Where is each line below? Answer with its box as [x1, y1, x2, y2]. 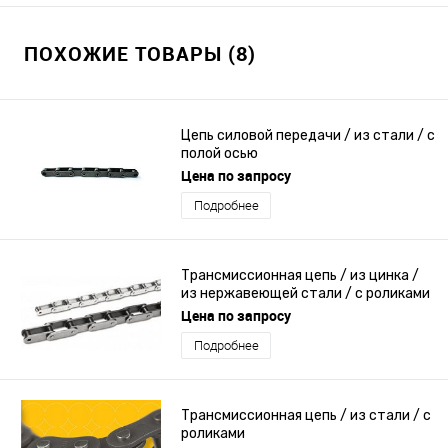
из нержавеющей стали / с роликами [181, 284, 430, 302]
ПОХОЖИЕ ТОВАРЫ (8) [24, 39, 256, 67]
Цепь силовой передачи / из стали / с [181, 126, 435, 144]
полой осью [181, 144, 258, 162]
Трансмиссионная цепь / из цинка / [181, 266, 419, 284]
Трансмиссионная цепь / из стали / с [181, 406, 431, 424]
